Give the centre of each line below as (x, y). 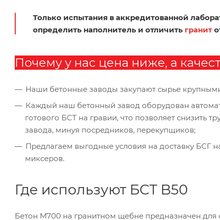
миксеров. (45, 158)
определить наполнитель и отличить (109, 29)
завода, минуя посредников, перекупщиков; (110, 130)
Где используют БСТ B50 (101, 189)
